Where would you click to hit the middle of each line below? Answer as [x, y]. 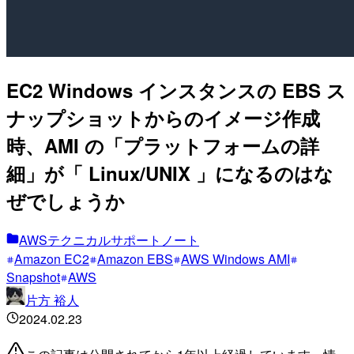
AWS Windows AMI [235, 258]
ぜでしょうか [66, 200]
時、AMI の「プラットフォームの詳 [163, 145]
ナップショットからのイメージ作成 [163, 117]
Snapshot [33, 277]
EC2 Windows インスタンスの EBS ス [176, 90]
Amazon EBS [135, 258]
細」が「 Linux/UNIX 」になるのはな [170, 173]
